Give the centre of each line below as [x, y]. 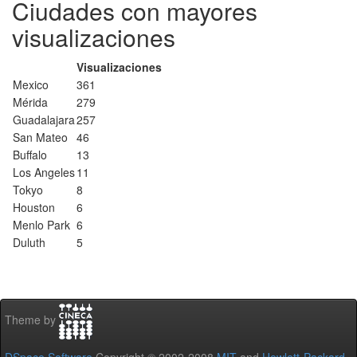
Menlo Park [41, 225]
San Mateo [40, 137]
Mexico [31, 84]
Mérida [30, 102]
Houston [34, 207]
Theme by [32, 320]
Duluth [29, 242]
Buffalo [30, 155]
